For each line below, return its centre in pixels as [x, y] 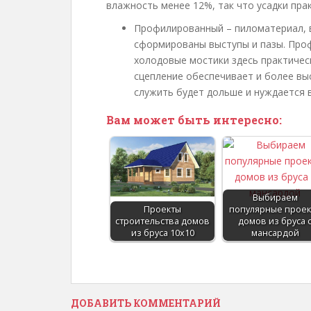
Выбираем [275, 197]
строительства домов [162, 221]
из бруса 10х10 [162, 233]
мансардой [275, 233]
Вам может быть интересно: [194, 120]
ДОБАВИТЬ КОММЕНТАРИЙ [146, 303]
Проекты [162, 209]
